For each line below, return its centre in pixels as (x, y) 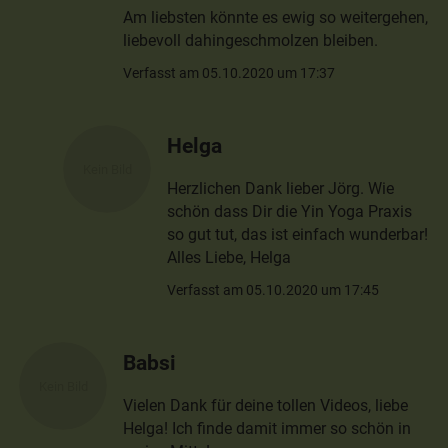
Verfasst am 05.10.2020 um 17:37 (229, 72)
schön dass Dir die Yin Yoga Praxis (290, 211)
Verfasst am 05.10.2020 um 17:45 (273, 289)
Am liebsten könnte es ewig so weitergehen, (276, 17)
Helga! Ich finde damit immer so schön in (267, 428)
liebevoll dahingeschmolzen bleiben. (251, 40)
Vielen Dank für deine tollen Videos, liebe (266, 405)
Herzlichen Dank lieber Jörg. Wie (281, 188)
